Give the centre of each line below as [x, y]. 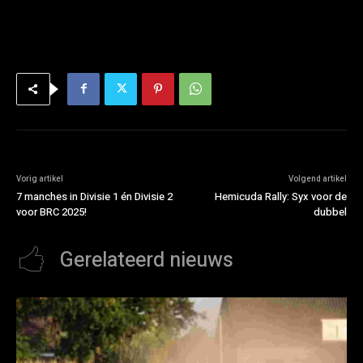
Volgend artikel [317, 179]
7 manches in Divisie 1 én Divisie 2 [94, 196]
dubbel [330, 211]
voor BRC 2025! [51, 211]
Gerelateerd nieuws [147, 260]
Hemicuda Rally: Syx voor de [280, 196]
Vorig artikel [40, 179]
